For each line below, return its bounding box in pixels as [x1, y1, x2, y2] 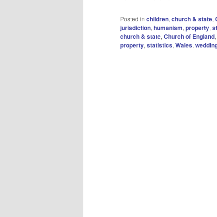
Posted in [120, 15, 145, 23]
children [146, 15, 169, 24]
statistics [147, 41, 172, 50]
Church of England [164, 32, 215, 41]
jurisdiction [120, 23, 151, 32]
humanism [154, 23, 183, 32]
